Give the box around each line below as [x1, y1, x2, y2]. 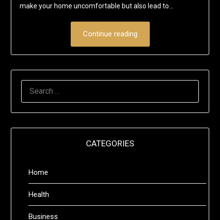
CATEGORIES [86, 138, 134, 149]
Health [28, 190, 50, 199]
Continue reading [82, 29, 137, 39]
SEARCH [21, 81, 49, 90]
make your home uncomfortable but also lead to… [19, 2, 173, 10]
